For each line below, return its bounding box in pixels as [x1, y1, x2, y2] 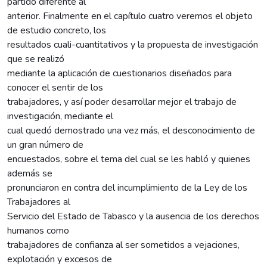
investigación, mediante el [7, 109, 113, 123]
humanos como [7, 223, 69, 237]
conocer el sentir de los [7, 80, 103, 94]
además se [7, 166, 52, 180]
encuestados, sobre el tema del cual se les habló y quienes [7, 152, 250, 166]
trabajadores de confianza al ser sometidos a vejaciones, [7, 238, 240, 252]
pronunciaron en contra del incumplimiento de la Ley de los [7, 181, 247, 194]
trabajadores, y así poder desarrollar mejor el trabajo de [7, 95, 237, 108]
